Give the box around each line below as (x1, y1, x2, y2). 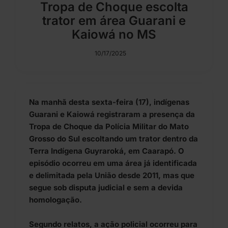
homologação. (29, 195, 82, 205)
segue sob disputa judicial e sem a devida (29, 183, 183, 193)
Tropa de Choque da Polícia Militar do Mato (29, 122, 189, 132)
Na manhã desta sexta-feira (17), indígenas (29, 97, 189, 107)
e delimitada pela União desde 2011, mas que (29, 170, 194, 181)
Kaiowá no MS (72, 27, 156, 42)
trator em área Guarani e (42, 13, 186, 28)
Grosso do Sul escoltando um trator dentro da (29, 134, 198, 144)
